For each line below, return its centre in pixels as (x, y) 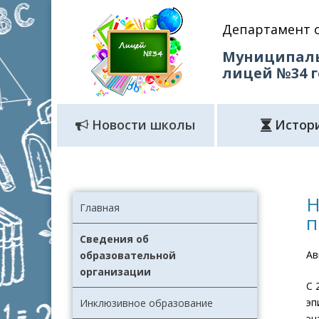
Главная (100, 208)
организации (115, 272)
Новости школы (142, 124)
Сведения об (114, 239)
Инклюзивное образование (146, 303)
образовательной (128, 256)
